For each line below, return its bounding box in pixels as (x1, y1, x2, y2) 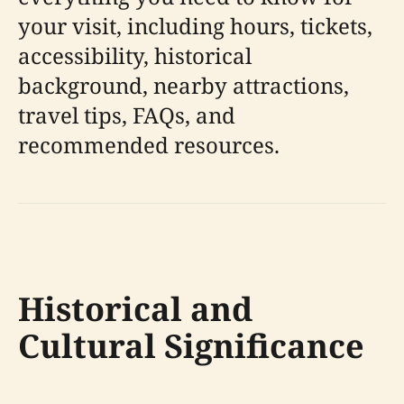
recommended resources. (18, 130, 280, 160)
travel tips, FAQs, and (18, 100, 235, 130)
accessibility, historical (18, 41, 252, 70)
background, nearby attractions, (18, 70, 349, 100)
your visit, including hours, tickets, (18, 11, 372, 41)
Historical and (18, 287, 252, 331)
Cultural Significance (18, 324, 364, 368)
